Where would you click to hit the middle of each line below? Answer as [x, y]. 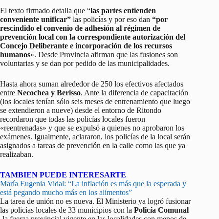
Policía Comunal [161, 210]
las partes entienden [123, 10]
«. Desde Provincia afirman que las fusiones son [104, 54]
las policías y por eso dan [111, 19]
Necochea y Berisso [49, 92]
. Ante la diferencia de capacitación [134, 92]
